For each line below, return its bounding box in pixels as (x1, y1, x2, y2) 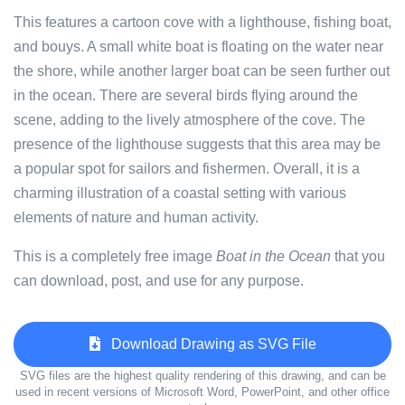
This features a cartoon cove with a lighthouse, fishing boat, (14, 14, 391, 30)
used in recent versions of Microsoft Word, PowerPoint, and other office (15, 385, 390, 399)
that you (331, 249, 385, 264)
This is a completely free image (14, 249, 216, 264)
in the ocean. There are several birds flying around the (14, 88, 358, 103)
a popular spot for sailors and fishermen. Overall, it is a (14, 161, 360, 176)
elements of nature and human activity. (14, 210, 259, 225)
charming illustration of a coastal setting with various (14, 185, 346, 201)
